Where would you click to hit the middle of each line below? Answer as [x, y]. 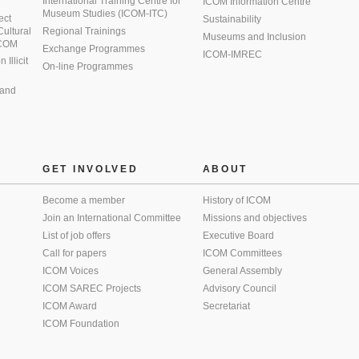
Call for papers [75, 253]
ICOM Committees [242, 253]
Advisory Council [239, 288]
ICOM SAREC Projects [92, 288]
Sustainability [232, 19]
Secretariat [226, 306]
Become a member [84, 200]
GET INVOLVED [91, 169]
